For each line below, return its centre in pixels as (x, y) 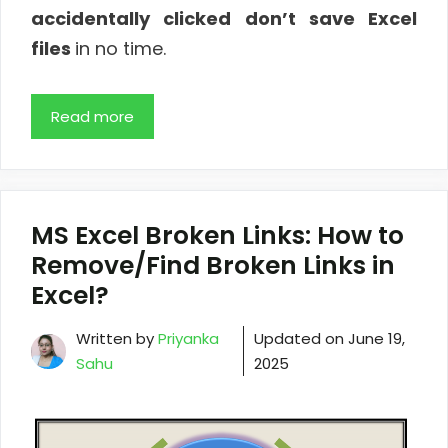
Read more (92, 117)
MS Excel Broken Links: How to (217, 236)
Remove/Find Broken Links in (213, 266)
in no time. (120, 48)
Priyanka (188, 339)
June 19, (377, 339)
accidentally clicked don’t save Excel (224, 18)
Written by (117, 339)
